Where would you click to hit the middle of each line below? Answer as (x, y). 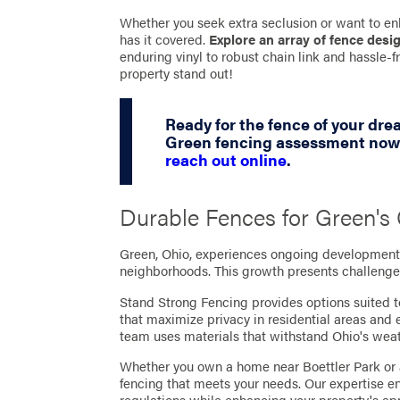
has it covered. (165, 39)
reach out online (225, 159)
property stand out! (177, 73)
